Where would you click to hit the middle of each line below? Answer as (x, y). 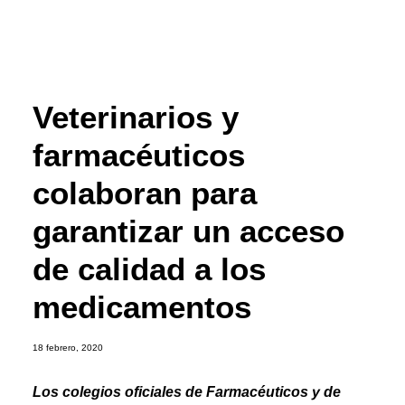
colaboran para (145, 193)
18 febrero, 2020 (68, 348)
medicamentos (142, 307)
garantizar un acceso (188, 231)
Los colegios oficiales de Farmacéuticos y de (187, 392)
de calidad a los (149, 269)
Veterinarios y (136, 117)
